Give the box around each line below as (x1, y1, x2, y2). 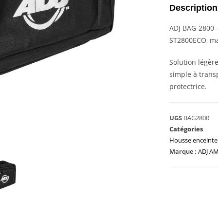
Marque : (169, 147, 198, 156)
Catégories (169, 125, 203, 134)
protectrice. (169, 82, 207, 91)
